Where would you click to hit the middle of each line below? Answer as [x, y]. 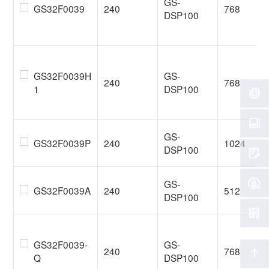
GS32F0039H [62, 76]
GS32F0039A [62, 190]
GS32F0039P [62, 143]
